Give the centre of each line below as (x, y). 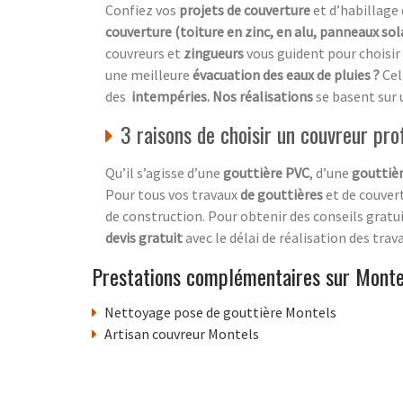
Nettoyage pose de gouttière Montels (220, 312)
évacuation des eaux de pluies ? (287, 74)
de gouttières (282, 194)
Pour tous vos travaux (173, 194)
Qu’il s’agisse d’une (164, 172)
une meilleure (149, 74)
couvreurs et (144, 53)
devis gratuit (144, 237)
